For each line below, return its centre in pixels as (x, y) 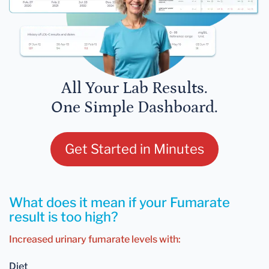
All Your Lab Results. (134, 89)
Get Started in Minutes (134, 149)
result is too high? (64, 217)
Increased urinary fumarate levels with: (95, 240)
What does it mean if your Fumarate (119, 203)
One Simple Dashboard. (134, 108)
